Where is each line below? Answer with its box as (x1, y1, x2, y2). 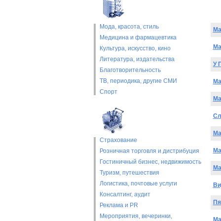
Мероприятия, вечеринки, (99, 213, 172, 220)
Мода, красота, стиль (99, 23, 159, 30)
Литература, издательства (99, 56, 175, 63)
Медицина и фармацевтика (99, 34, 177, 41)
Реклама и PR (99, 202, 138, 209)
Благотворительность (99, 67, 161, 74)
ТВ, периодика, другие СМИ (99, 77, 177, 84)
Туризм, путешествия (99, 169, 159, 176)
